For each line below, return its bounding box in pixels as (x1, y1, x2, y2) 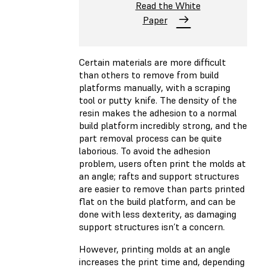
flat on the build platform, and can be (79, 195, 236, 207)
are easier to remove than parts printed (79, 182, 245, 195)
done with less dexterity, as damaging (79, 207, 236, 220)
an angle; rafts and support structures (79, 169, 239, 182)
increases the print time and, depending (79, 255, 245, 268)
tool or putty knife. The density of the (79, 93, 237, 106)
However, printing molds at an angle (79, 242, 230, 255)
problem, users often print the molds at (79, 157, 246, 169)
